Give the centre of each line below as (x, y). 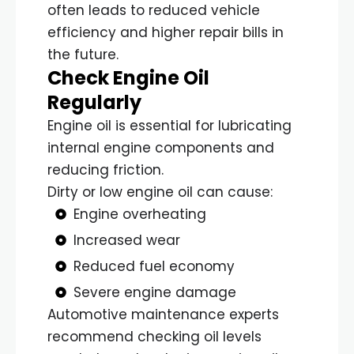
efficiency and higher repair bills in (166, 32)
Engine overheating (139, 214)
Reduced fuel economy (154, 266)
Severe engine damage (154, 292)
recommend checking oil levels (154, 336)
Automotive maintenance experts (163, 314)
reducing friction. (105, 169)
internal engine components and (161, 147)
